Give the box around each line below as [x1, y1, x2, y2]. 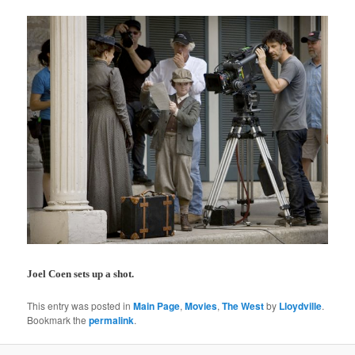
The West [222, 298, 265, 313]
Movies [185, 298, 218, 313]
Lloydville [279, 298, 323, 313]
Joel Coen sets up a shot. [27, 267, 135, 280]
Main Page [133, 298, 181, 313]
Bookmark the [27, 312, 90, 326]
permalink [89, 312, 135, 327]
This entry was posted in [27, 298, 134, 312]
